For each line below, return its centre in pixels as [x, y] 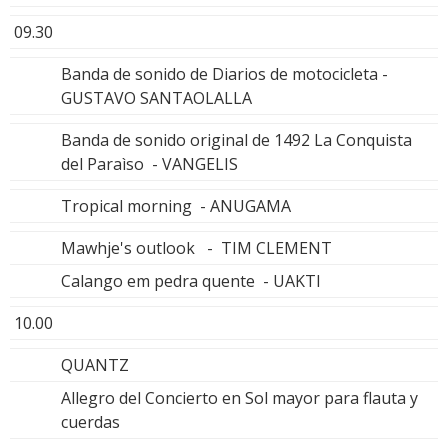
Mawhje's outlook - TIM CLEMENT [196, 247]
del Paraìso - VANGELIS [149, 163]
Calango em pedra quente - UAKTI [191, 280]
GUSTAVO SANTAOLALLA [156, 97]
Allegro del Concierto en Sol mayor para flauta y [239, 397]
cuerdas [90, 421]
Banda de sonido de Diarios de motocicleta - [224, 73]
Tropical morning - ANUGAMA [176, 205]
